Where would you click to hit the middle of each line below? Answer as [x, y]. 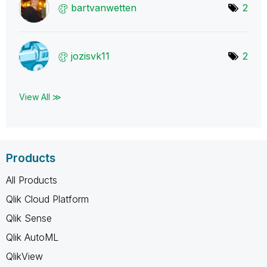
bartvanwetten [104, 7]
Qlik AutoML [32, 237]
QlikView [24, 256]
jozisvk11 [90, 56]
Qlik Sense [29, 218]
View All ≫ [40, 97]
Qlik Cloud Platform [47, 199]
